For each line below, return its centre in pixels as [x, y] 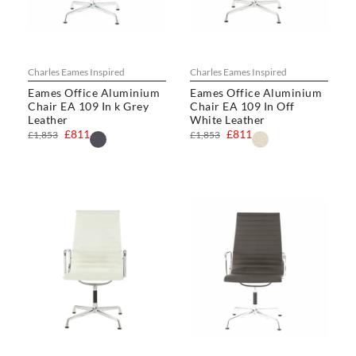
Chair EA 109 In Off [242, 106]
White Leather [228, 120]
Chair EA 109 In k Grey [88, 106]
